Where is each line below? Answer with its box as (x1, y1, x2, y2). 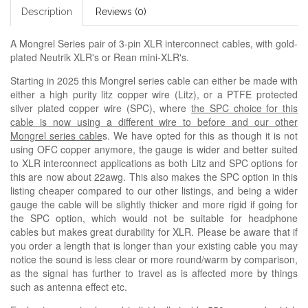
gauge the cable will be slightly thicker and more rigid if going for (10, 197, 298, 211)
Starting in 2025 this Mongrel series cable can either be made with (10, 73, 298, 87)
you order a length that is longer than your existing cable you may (10, 238, 298, 252)
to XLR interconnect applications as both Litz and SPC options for (10, 155, 298, 170)
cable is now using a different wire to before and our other (10, 114, 298, 129)
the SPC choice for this (191, 100, 298, 115)
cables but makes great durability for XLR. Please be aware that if (10, 224, 298, 239)
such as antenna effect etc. (10, 279, 127, 294)
